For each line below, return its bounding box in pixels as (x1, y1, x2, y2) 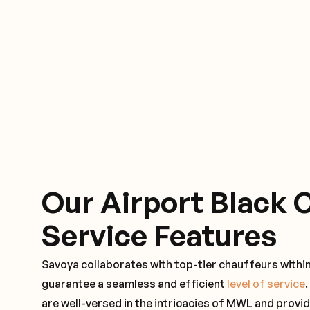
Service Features (42, 217, 277, 254)
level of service (227, 277, 305, 291)
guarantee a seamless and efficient (42, 277, 227, 291)
